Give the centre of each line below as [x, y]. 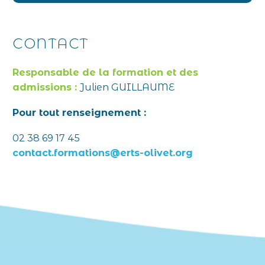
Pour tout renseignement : [79, 112]
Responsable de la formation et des [105, 73]
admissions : [46, 88]
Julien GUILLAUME [127, 88]
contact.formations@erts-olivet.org [103, 153]
